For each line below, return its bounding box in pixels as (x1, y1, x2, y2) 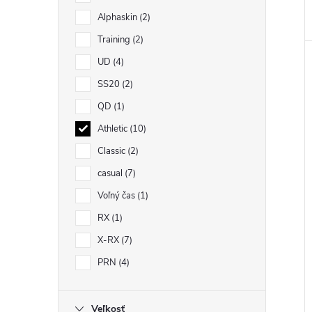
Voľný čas (97, 189, 137, 202)
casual (97, 167, 125, 180)
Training (97, 33, 132, 46)
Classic (97, 145, 127, 157)
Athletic (97, 123, 130, 135)
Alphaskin (97, 11, 139, 24)
